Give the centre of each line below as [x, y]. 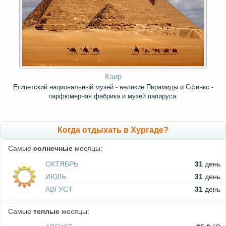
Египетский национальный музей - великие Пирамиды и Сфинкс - [113, 87]
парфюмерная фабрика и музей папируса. [113, 96]
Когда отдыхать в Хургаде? [113, 130]
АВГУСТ [59, 189]
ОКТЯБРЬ [62, 164]
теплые [46, 212]
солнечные [53, 149]
